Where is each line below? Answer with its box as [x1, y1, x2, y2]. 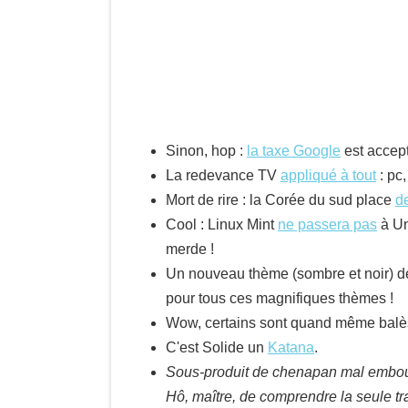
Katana [268, 340, 314, 355]
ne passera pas [278, 217, 377, 232]
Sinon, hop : [166, 143, 247, 158]
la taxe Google [247, 143, 341, 158]
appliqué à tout [280, 168, 376, 183]
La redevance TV [166, 168, 280, 183]
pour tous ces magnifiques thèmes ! [166, 291, 393, 306]
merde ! [166, 241, 214, 257]
